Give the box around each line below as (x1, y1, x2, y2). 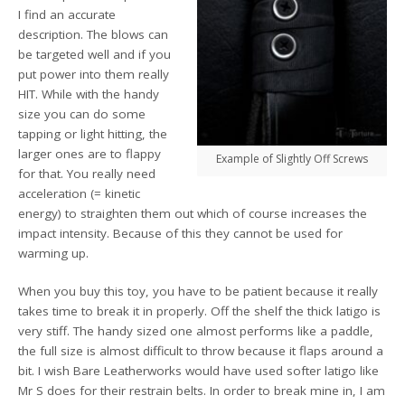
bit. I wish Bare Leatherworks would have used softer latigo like (18, 362, 380, 379)
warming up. (18, 244, 89, 261)
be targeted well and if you (18, 45, 172, 62)
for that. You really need (18, 165, 156, 182)
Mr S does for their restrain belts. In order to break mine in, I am (18, 381, 386, 399)
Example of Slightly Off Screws (215, 151, 368, 167)
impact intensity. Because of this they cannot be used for (18, 224, 344, 241)
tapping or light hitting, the (18, 125, 168, 142)
